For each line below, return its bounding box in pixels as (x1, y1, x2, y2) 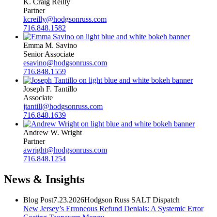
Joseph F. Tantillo (23, 84, 77, 93)
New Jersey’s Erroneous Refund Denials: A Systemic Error (23, 204, 203, 213)
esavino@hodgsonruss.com (23, 58, 107, 67)
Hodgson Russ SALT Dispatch (84, 195, 180, 204)
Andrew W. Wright (23, 128, 82, 137)
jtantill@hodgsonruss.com (23, 102, 103, 110)
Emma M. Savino (23, 41, 77, 49)
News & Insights (4, 172, 84, 186)
